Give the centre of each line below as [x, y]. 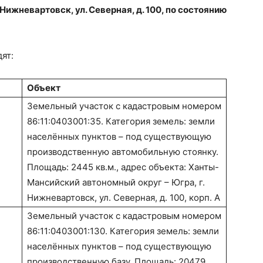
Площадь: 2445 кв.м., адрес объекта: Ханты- [123, 167]
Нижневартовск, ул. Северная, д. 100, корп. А [124, 198]
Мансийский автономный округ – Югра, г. [116, 183]
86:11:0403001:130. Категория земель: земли [123, 231]
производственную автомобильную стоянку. [123, 152]
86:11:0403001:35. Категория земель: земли [121, 122]
